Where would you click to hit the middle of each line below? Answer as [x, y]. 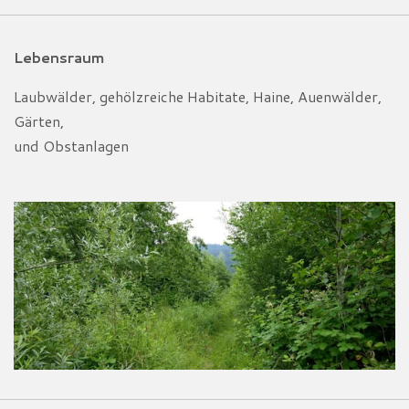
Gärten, [39, 121]
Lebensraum [59, 57]
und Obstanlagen [71, 145]
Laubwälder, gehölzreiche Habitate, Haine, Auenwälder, [198, 96]
